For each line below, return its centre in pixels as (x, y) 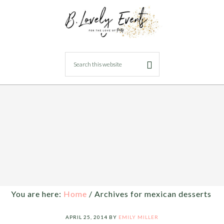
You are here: (37, 194)
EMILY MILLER (138, 217)
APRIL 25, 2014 (86, 217)
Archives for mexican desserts (152, 194)
